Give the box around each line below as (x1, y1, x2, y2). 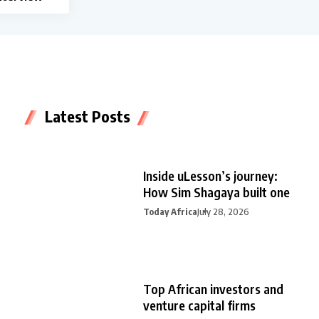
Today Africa (143, 205, 197, 217)
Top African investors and (143, 280, 283, 297)
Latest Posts (45, 106, 130, 126)
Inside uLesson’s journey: (143, 167, 278, 184)
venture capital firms (143, 296, 256, 313)
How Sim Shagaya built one (143, 183, 290, 200)
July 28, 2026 (197, 205, 249, 217)
